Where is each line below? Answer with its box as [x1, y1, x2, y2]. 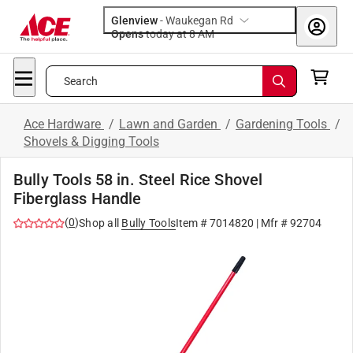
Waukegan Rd [165, 14, 233, 27]
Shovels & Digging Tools [24, 134, 159, 149]
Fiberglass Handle [13, 189, 142, 208]
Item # [176, 217, 210, 229]
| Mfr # [254, 217, 290, 229]
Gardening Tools [236, 117, 330, 132]
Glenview [111, 14, 158, 27]
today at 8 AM [198, 28, 214, 40]
